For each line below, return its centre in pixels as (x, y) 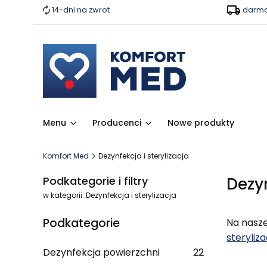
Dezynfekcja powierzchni (101, 253)
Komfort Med (66, 156)
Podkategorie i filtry (95, 181)
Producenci (117, 122)
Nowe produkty (201, 122)
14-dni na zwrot (81, 10)
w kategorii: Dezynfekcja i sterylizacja (110, 195)
